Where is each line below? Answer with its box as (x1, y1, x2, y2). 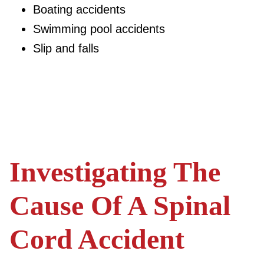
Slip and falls (33, 42, 99, 55)
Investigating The (9, 156, 220, 187)
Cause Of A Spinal (9, 190, 230, 221)
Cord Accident (9, 223, 184, 255)
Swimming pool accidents (33, 22, 165, 35)
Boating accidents (33, 3, 126, 16)
